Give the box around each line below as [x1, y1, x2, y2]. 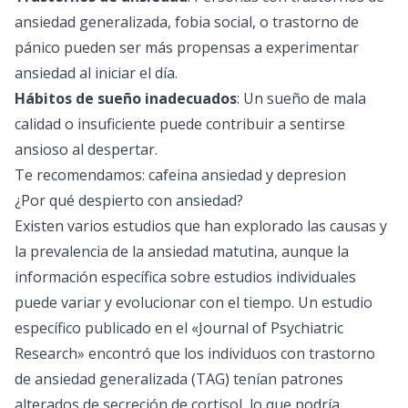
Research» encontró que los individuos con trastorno [15, 343, 375, 363]
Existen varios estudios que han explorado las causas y [15, 216, 387, 236]
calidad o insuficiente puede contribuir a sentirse [15, 114, 345, 134]
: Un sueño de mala [237, 88, 366, 108]
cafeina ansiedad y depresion [148, 165, 346, 185]
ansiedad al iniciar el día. [15, 63, 178, 83]
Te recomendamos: [15, 165, 148, 185]
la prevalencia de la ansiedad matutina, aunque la [15, 241, 349, 261]
